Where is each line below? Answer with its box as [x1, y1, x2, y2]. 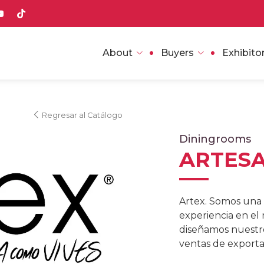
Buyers [161, 47, 194, 59]
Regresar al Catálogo [40, 110, 123, 120]
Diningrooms [179, 132, 251, 146]
